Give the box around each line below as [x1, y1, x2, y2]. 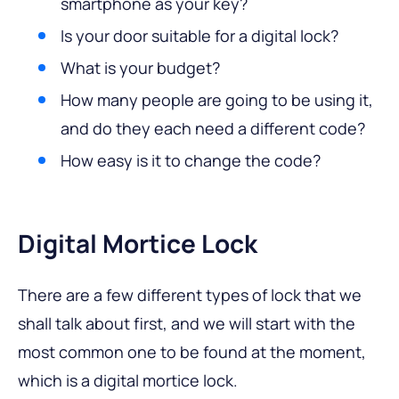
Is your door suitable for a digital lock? [61, 24, 338, 46]
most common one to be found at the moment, [18, 340, 366, 362]
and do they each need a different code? [61, 117, 365, 139]
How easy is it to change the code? [61, 149, 321, 171]
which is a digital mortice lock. [18, 369, 238, 391]
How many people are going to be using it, [61, 88, 373, 110]
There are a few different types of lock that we [18, 283, 362, 305]
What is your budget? [61, 56, 220, 78]
